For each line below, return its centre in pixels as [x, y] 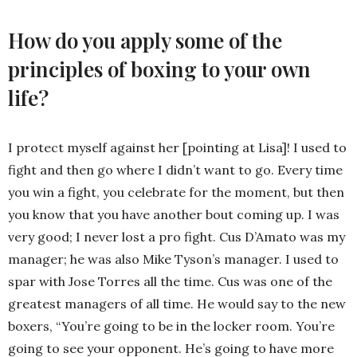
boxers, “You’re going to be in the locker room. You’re [171, 326]
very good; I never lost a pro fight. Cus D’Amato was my [177, 237]
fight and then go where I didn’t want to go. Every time [175, 170]
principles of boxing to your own [159, 69]
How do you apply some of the [145, 41]
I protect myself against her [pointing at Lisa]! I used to [177, 148]
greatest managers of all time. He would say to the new [177, 304]
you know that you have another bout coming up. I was [174, 215]
